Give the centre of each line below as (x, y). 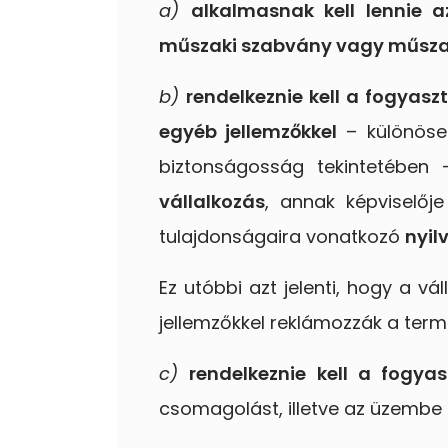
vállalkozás (212, 201)
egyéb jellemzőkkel (248, 131)
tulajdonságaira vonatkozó (282, 236)
